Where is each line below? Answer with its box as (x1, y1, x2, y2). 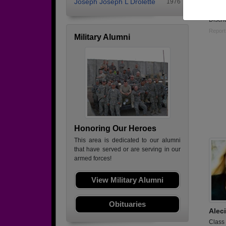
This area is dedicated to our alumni (74, 137, 181, 144)
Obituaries (109, 200, 146, 208)
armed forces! (74, 155, 111, 162)
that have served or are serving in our (74, 146, 181, 153)
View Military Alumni (91, 176, 163, 184)
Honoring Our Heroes (74, 124, 156, 133)
